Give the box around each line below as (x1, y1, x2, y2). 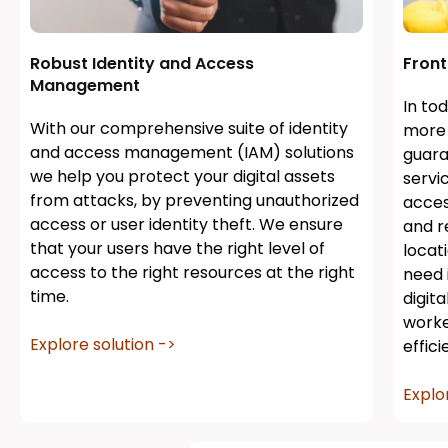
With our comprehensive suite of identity (30, 117, 348, 141)
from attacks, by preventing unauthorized (30, 189, 359, 213)
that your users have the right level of (30, 237, 325, 261)
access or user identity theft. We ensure (30, 213, 343, 237)
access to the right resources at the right (30, 261, 355, 285)
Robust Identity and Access (30, 52, 254, 76)
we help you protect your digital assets (30, 165, 335, 189)
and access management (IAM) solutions (30, 141, 354, 165)
